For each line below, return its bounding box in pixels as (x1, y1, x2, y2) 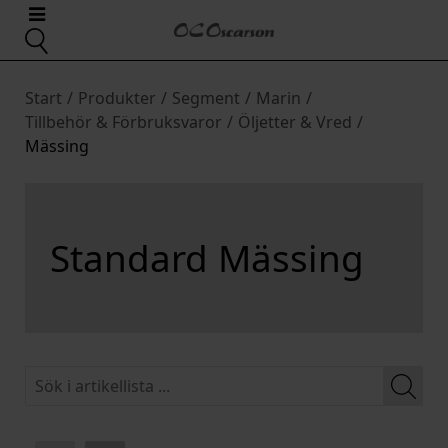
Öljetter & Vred (238, 111, 352, 133)
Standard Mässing (50, 232, 364, 283)
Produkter (78, 87, 156, 109)
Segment (172, 87, 240, 109)
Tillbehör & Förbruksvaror (25, 111, 222, 133)
